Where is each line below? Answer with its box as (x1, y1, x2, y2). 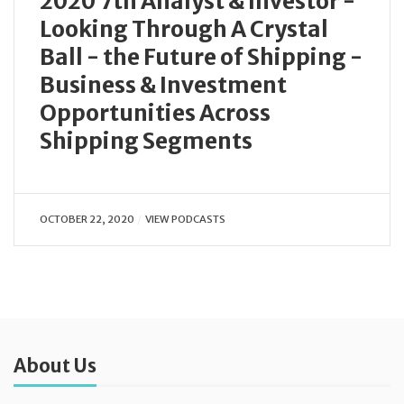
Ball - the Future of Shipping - (40, 42, 363, 71)
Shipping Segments (40, 126, 252, 155)
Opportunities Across (40, 98, 271, 127)
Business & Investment (40, 70, 287, 99)
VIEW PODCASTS (144, 212, 225, 225)
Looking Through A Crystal (40, 14, 328, 43)
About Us (14, 353, 96, 378)
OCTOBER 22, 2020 (40, 212, 134, 225)
